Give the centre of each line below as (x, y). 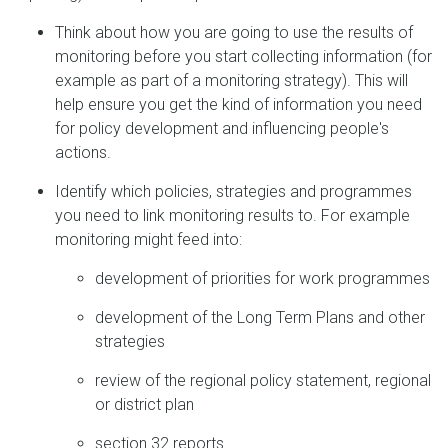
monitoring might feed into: (148, 239)
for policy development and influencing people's (222, 128)
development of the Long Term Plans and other (260, 317)
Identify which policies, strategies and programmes (233, 191)
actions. (83, 152)
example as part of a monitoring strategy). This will (231, 80)
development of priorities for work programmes (262, 278)
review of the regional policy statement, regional (263, 380)
